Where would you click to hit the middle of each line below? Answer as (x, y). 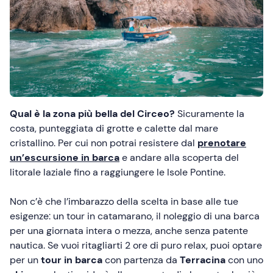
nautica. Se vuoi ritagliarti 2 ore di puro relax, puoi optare (136, 245)
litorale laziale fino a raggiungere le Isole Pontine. (119, 172)
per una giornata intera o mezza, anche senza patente (129, 230)
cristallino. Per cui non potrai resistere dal (104, 143)
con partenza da (141, 260)
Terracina (203, 260)
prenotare (222, 143)
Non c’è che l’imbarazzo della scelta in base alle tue (124, 201)
